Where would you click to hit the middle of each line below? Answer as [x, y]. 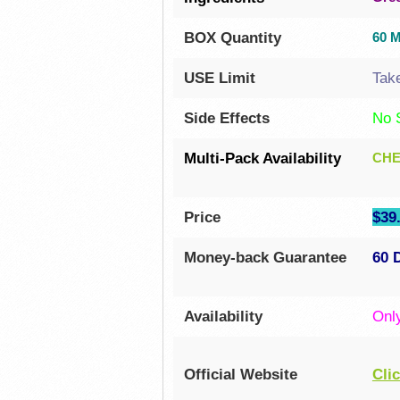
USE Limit [219, 77]
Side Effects [226, 117]
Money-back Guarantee [265, 257]
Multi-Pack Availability [262, 158]
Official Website [240, 374]
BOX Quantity [232, 37]
